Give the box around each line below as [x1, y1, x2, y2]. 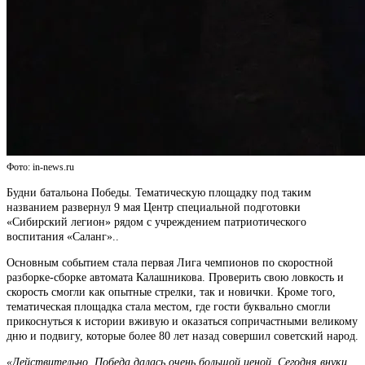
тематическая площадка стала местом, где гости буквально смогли [7, 300, 331, 313]
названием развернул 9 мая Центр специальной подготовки [7, 200, 301, 213]
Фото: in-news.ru [7, 161, 74, 173]
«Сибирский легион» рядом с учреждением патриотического [7, 215, 306, 228]
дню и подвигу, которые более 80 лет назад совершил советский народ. [7, 329, 358, 342]
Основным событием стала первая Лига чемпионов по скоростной [7, 256, 333, 269]
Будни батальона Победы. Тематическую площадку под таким [7, 186, 311, 199]
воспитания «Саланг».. [7, 230, 119, 243]
